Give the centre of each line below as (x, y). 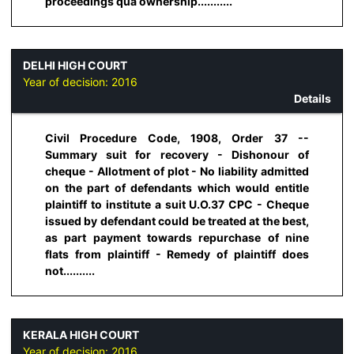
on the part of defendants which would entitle (177, 188)
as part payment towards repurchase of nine (177, 238)
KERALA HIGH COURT (81, 334)
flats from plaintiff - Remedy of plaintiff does (177, 254)
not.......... (70, 271)
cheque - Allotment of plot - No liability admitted (177, 171)
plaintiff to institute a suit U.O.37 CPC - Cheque (177, 205)
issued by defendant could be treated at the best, (177, 221)
